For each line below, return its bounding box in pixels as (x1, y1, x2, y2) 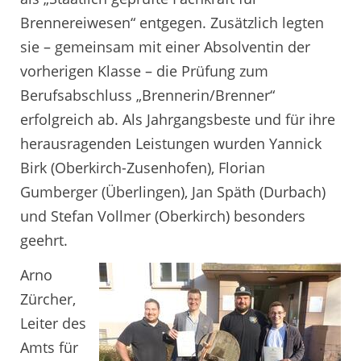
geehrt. (20, 230, 68, 250)
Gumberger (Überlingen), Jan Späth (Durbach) (20, 181, 326, 201)
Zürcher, (20, 289, 76, 309)
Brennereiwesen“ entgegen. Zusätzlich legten (20, 12, 324, 32)
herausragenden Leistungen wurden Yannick (20, 133, 322, 153)
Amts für (20, 338, 78, 358)
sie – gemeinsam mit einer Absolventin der (20, 36, 310, 56)
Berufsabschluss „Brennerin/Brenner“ (20, 85, 275, 105)
